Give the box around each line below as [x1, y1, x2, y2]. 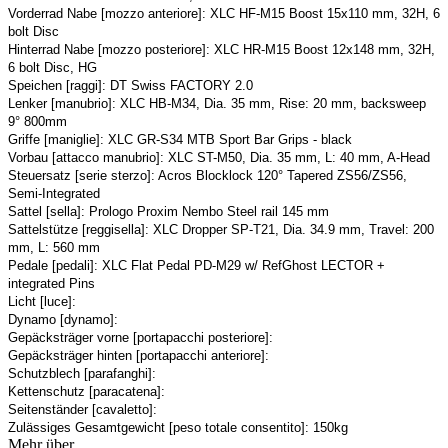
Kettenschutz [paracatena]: [8, 383, 165, 399]
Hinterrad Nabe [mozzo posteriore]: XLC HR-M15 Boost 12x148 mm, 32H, [8, 41, 435, 57]
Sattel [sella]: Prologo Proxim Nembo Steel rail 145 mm [8, 203, 329, 219]
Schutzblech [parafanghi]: [8, 365, 156, 381]
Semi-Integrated [8, 185, 100, 201]
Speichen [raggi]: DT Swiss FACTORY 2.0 [8, 77, 253, 93]
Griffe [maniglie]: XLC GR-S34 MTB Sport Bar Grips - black [8, 131, 352, 147]
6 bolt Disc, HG [8, 59, 97, 75]
